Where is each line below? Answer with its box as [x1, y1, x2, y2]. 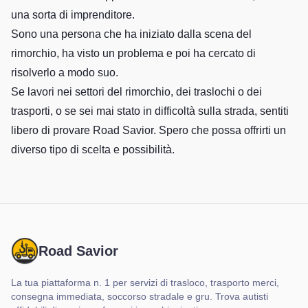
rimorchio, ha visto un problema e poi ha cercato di [11, 47, 256, 59]
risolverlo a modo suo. [11, 67, 118, 78]
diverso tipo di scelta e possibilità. [11, 144, 175, 155]
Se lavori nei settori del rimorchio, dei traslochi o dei [11, 86, 262, 98]
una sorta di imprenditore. [11, 9, 135, 21]
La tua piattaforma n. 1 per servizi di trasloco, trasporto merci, [11, 277, 279, 288]
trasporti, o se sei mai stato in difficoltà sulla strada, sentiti [11, 105, 289, 117]
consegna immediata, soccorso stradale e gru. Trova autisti [11, 291, 268, 302]
